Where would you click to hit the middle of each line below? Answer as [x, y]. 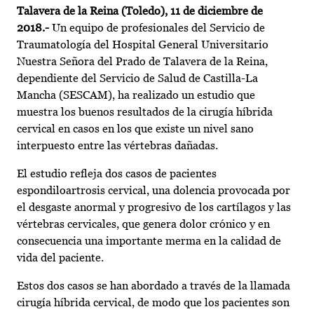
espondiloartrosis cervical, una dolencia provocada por [153, 191]
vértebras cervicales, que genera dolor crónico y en [143, 224]
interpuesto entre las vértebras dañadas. [117, 146]
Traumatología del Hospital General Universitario [143, 45]
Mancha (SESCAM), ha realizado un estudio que [136, 95]
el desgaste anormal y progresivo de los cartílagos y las [154, 207]
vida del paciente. [60, 258]
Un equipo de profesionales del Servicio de [158, 28]
